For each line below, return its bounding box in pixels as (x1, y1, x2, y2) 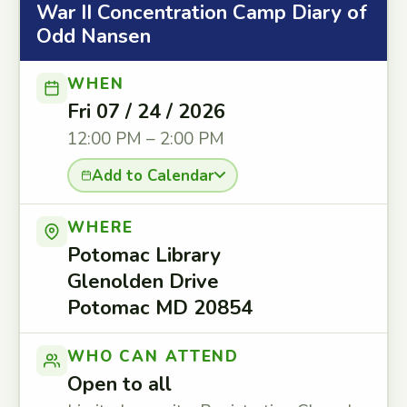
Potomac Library (67, 242, 221, 269)
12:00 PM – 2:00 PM (67, 127, 224, 151)
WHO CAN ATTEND (67, 346, 240, 367)
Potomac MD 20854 (67, 294, 253, 322)
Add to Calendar (91, 164, 214, 186)
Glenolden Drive (67, 268, 219, 295)
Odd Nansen (36, 23, 151, 50)
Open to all (67, 371, 172, 398)
